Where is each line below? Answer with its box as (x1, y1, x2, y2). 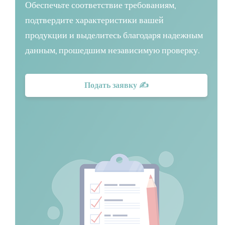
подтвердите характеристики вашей (25, 14, 164, 26)
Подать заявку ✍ (84, 79, 149, 91)
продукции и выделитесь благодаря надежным (25, 29, 203, 41)
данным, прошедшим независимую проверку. (25, 44, 199, 56)
